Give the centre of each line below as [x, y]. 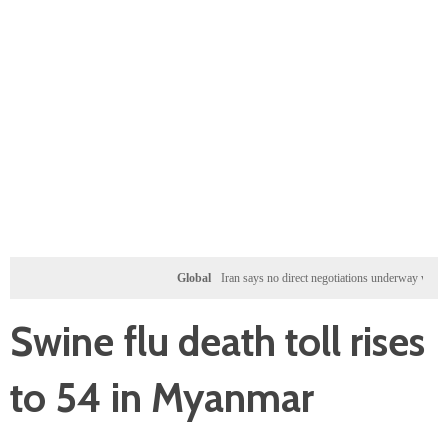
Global [158, 278]
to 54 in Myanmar [162, 397]
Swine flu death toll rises [217, 341]
